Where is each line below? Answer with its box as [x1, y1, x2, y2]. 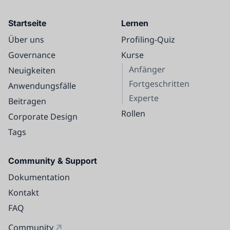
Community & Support [8, 155, 97, 166]
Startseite [8, 17, 46, 28]
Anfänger [129, 63, 165, 75]
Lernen [121, 17, 148, 28]
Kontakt [8, 186, 39, 198]
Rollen [121, 107, 145, 119]
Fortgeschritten [129, 78, 189, 89]
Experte [129, 92, 159, 104]
